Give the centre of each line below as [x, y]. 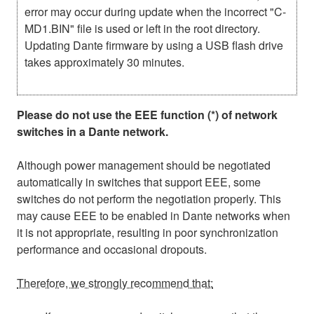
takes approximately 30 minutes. [104, 62]
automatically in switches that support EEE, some [139, 182]
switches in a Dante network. [93, 131]
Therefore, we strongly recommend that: [115, 282]
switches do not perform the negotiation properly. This [149, 198]
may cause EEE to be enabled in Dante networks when [153, 215]
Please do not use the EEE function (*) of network [147, 114]
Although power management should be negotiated [144, 165]
